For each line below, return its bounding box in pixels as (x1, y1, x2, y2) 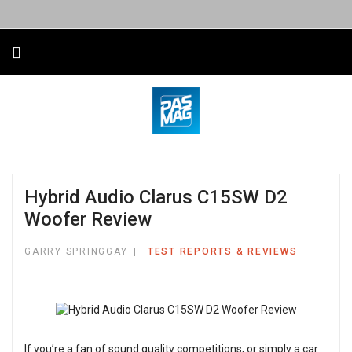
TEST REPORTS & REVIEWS (147, 246, 298, 257)
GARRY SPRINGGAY (24, 246, 128, 257)
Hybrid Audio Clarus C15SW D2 (24, 186, 288, 208)
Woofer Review (24, 208, 152, 230)
